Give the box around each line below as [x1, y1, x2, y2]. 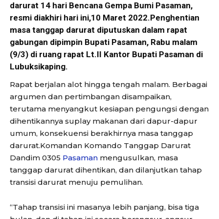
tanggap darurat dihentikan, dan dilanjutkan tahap [10, 165, 202, 175]
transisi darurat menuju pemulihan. [10, 177, 143, 187]
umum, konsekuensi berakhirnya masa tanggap [10, 128, 193, 138]
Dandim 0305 [10, 153, 63, 162]
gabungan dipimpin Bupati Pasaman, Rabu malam [10, 37, 197, 47]
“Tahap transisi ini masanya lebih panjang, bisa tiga [10, 202, 199, 212]
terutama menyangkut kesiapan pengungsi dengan [10, 104, 209, 113]
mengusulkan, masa [98, 153, 178, 162]
